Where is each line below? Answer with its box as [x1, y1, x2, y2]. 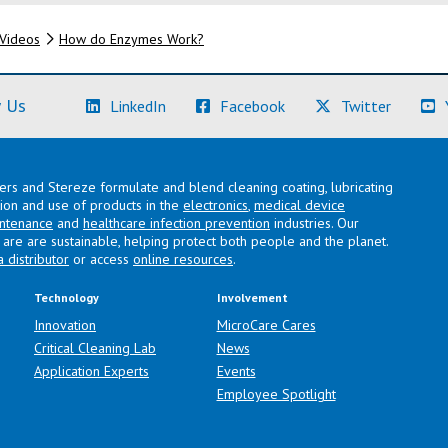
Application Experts [34, 361, 149, 380]
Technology [34, 289, 99, 305]
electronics [183, 195, 248, 214]
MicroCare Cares [216, 315, 316, 334]
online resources [133, 249, 233, 268]
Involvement [216, 289, 288, 305]
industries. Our [270, 213, 359, 232]
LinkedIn [110, 95, 166, 116]
